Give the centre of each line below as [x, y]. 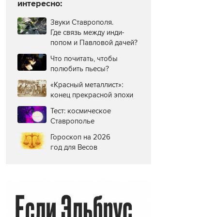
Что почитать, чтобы [84, 59]
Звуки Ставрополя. [82, 23]
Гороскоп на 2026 [80, 137]
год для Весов [74, 147]
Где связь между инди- [87, 33]
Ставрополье [72, 121]
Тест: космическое [81, 111]
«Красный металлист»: [87, 85]
